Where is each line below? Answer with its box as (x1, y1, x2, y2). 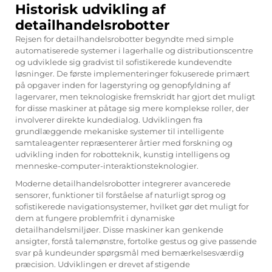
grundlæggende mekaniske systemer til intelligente (15, 126, 224, 136)
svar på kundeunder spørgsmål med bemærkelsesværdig (15, 247, 244, 257)
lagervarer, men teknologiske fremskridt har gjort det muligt (15, 91, 255, 101)
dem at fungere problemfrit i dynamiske (15, 212, 175, 223)
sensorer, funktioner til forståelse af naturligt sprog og (15, 189, 226, 200)
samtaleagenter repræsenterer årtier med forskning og (15, 137, 233, 148)
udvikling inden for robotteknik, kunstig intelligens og (15, 149, 230, 159)
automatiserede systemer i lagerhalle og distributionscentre (15, 45, 253, 55)
